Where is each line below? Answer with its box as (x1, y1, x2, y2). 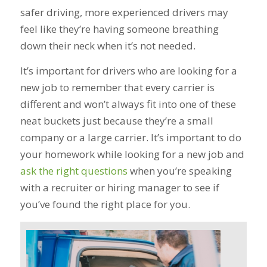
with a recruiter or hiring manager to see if (20, 181, 219, 195)
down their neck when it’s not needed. (20, 38, 198, 52)
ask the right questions (20, 164, 128, 178)
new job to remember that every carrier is (20, 80, 215, 95)
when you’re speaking (127, 164, 232, 178)
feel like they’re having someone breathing (20, 21, 219, 36)
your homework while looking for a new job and (20, 147, 244, 162)
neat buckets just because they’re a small (20, 114, 213, 128)
